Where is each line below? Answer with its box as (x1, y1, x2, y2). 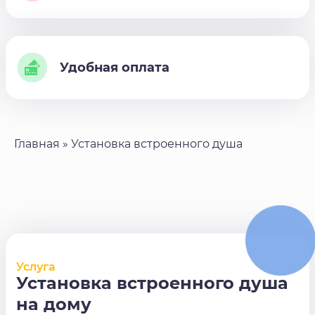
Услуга (16, 259, 56, 274)
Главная (14, 137, 60, 151)
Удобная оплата (60, 60, 169, 76)
